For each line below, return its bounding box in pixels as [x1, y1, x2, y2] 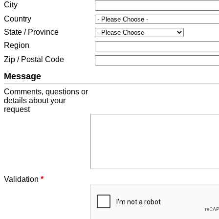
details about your [4, 96, 66, 105]
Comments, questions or [4, 88, 88, 96]
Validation [4, 175, 41, 183]
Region [4, 41, 29, 49]
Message [4, 71, 41, 81]
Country [4, 15, 31, 23]
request [4, 105, 30, 113]
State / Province [4, 28, 59, 36]
